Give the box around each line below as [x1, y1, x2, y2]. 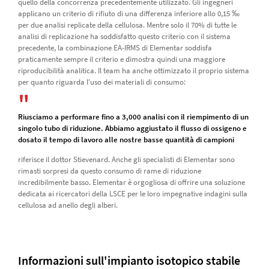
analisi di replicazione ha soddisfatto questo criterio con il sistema [17, 31, 231, 41]
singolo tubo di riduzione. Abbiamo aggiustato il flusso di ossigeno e [17, 122, 247, 133]
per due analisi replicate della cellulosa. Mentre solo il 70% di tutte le [17, 19, 237, 30]
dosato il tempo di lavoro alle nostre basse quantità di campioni [17, 134, 234, 145]
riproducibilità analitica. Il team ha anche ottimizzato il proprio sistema [17, 65, 249, 76]
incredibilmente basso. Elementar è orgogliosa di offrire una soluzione [17, 177, 245, 187]
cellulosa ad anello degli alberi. [17, 199, 121, 210]
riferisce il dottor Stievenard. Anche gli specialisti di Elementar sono [17, 154, 235, 165]
